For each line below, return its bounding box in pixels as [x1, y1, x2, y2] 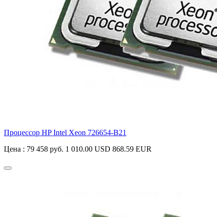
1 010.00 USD [65, 145, 110, 154]
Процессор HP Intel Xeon [4, 128, 88, 137]
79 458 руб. [27, 145, 63, 154]
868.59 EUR [112, 145, 152, 154]
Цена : [4, 145, 27, 154]
